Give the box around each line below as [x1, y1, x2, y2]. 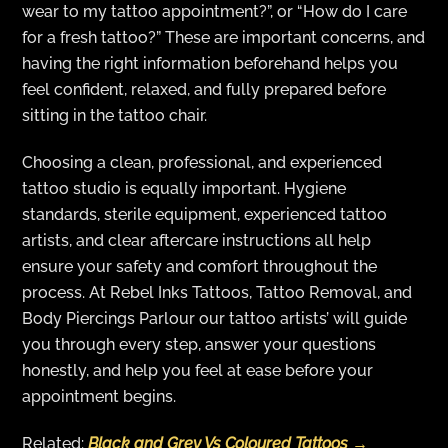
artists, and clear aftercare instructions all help [22, 230, 372, 250]
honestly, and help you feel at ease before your [22, 360, 374, 380]
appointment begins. [22, 386, 177, 406]
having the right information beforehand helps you [22, 54, 399, 74]
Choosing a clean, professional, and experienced [22, 152, 383, 172]
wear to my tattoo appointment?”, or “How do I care [22, 2, 408, 22]
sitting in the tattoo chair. [22, 106, 208, 126]
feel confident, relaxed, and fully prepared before [22, 80, 387, 100]
